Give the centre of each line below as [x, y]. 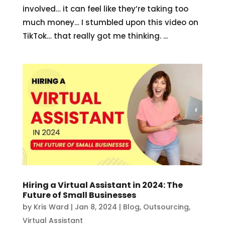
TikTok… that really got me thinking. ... [95, 36]
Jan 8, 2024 [96, 207]
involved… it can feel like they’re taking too [105, 9]
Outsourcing [166, 207]
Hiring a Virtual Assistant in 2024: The [102, 185]
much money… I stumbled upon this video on [110, 23]
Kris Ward [51, 207]
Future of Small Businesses [79, 195]
